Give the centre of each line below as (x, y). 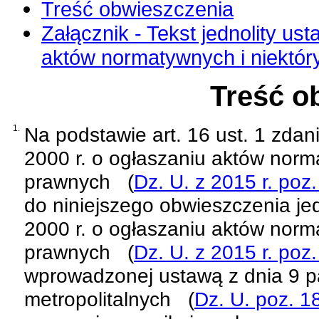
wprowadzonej (91, 275)
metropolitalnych (98, 299)
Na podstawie (88, 134)
